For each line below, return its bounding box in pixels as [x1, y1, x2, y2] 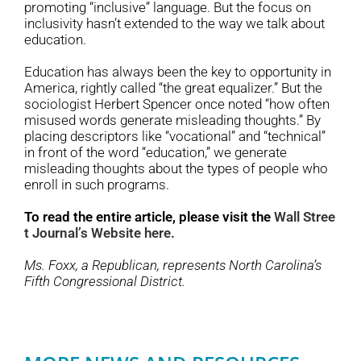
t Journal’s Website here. [24, 225, 175, 242]
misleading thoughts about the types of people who [24, 160, 328, 177]
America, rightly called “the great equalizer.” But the [24, 80, 322, 97]
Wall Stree [274, 209, 335, 226]
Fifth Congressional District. [24, 273, 185, 290]
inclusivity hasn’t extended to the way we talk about [24, 15, 325, 32]
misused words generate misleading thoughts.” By [24, 112, 321, 129]
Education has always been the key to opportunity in [24, 64, 331, 81]
